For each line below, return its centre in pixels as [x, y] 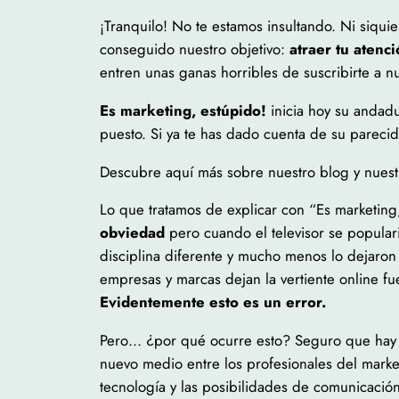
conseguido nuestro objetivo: [195, 49]
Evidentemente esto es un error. [213, 302]
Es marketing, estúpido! [183, 110]
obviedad [132, 233]
